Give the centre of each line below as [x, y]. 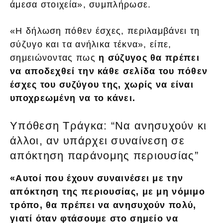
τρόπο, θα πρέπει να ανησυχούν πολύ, [103, 205]
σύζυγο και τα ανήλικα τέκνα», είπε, [91, 44]
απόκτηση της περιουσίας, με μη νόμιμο [108, 191]
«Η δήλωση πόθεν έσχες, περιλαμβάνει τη [105, 31]
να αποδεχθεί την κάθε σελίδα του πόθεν [109, 71]
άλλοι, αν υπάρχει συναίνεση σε [97, 140]
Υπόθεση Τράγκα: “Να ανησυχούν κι [109, 125]
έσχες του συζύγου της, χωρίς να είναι [102, 84]
